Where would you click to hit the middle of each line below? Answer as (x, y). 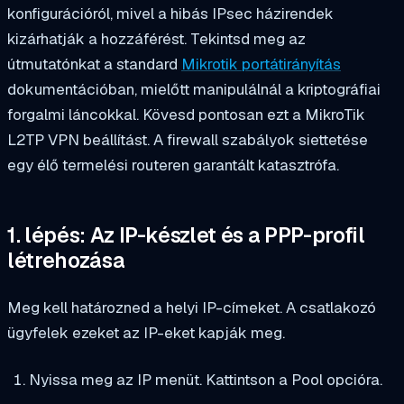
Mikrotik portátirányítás (261, 64)
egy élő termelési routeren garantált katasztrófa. (173, 165)
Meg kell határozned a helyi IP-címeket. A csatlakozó (192, 308)
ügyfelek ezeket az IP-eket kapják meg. (146, 333)
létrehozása (66, 261)
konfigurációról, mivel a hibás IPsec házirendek (170, 13)
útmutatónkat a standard (94, 64)
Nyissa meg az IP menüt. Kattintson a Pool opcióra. (205, 380)
